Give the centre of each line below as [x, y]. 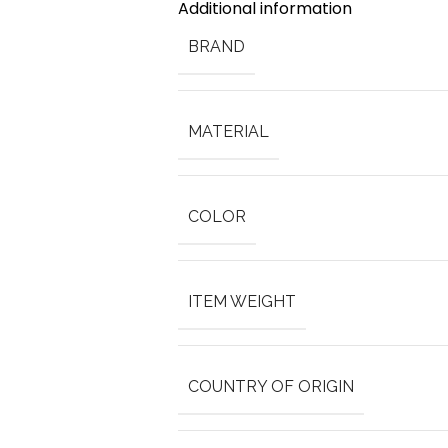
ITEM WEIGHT [241, 301]
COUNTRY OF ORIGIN [270, 386]
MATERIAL [228, 131]
